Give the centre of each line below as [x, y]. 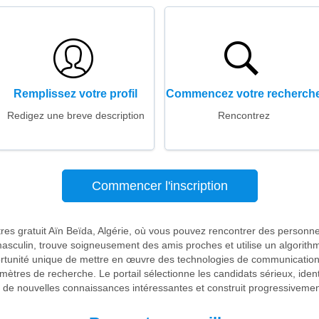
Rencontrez [244, 115]
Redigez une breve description [75, 115]
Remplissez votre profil [75, 94]
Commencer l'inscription [159, 186]
